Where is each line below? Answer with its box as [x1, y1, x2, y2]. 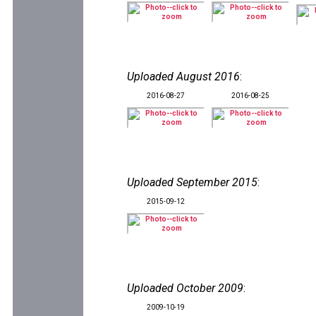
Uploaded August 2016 [127, 70, 240, 83]
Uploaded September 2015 [127, 176, 257, 189]
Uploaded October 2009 [127, 281, 243, 295]
